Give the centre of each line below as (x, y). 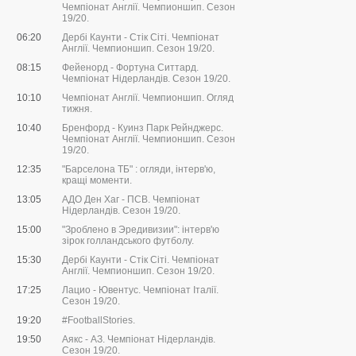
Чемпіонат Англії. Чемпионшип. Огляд (148, 98)
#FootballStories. (99, 321)
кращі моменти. (97, 181)
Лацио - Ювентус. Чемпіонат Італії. (140, 290)
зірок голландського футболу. (128, 241)
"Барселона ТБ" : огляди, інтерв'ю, (139, 170)
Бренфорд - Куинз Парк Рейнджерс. (143, 128)
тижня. (77, 109)
